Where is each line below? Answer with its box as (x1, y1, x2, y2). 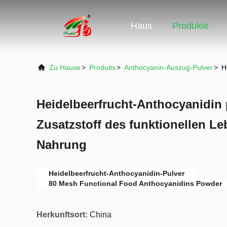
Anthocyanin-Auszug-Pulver (124, 63, 213, 71)
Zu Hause (49, 63, 81, 71)
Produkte (172, 21, 209, 31)
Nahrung (36, 138, 87, 152)
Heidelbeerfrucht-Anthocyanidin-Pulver (49, 169, 184, 177)
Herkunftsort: (36, 210, 88, 219)
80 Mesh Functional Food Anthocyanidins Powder (49, 179, 222, 187)
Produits (89, 63, 116, 71)
